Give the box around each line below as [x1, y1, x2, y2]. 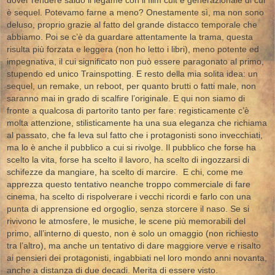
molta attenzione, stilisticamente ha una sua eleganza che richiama [7, 118, 267, 128]
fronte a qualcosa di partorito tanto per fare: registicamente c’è [7, 106, 249, 116]
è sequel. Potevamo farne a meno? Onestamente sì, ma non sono [7, 8, 264, 18]
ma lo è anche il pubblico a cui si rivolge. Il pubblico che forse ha [7, 143, 256, 153]
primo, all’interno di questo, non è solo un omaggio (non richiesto [7, 229, 258, 239]
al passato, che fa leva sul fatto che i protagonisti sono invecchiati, [7, 131, 263, 141]
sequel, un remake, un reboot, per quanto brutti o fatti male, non [7, 82, 256, 91]
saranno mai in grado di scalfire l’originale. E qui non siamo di [7, 94, 245, 104]
